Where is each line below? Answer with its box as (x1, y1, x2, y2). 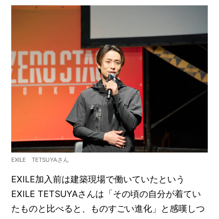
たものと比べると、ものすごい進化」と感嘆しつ (11, 203, 205, 214)
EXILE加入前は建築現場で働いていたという (11, 174, 185, 184)
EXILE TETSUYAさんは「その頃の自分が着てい (11, 188, 201, 199)
